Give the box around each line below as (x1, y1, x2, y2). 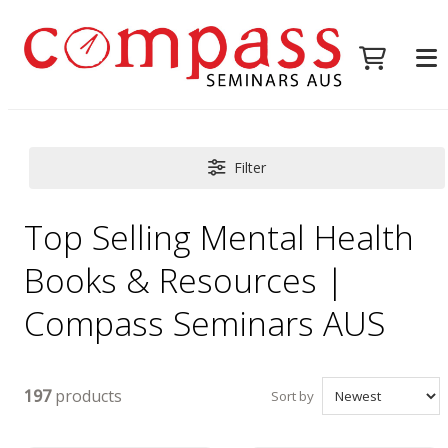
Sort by (270, 387, 314, 406)
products (51, 384, 123, 407)
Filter (234, 157, 267, 177)
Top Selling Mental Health (24, 213, 415, 260)
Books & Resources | (24, 256, 345, 303)
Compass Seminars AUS (24, 299, 386, 346)
